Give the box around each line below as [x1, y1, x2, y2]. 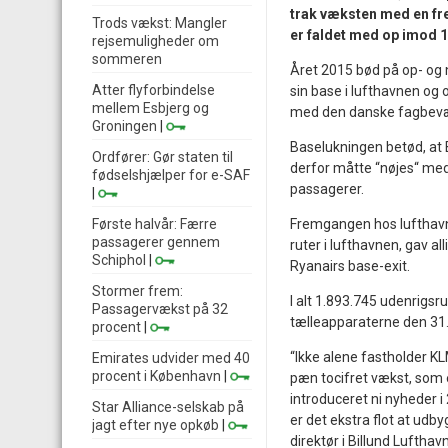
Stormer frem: [92, 283, 183, 299]
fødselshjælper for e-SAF [92, 167, 250, 183]
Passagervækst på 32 [92, 301, 228, 317]
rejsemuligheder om [92, 33, 219, 49]
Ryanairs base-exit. [290, 258, 410, 274]
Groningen [92, 118, 157, 134]
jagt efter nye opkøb [92, 417, 219, 433]
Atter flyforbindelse [92, 82, 215, 98]
